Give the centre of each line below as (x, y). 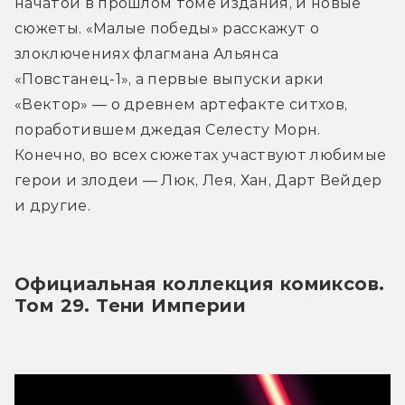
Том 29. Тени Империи (130, 305)
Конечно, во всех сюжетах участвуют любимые (201, 155)
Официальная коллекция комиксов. (200, 283)
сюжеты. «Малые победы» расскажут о (167, 28)
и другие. (52, 205)
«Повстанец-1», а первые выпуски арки (170, 79)
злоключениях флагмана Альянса (147, 53)
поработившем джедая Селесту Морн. (168, 129)
